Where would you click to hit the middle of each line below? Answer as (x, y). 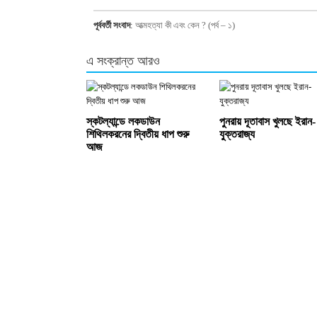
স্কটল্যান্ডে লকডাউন (123, 121)
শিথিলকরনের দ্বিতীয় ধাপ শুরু (138, 134)
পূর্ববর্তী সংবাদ (112, 25)
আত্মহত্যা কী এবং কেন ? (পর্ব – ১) (185, 25)
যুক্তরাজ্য (237, 134)
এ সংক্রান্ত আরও (123, 61)
